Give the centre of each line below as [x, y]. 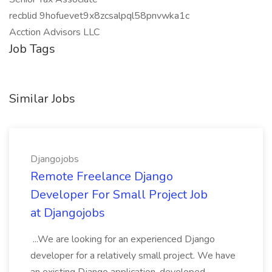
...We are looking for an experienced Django [123, 239]
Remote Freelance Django [102, 176]
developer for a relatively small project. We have [133, 256]
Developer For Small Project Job [119, 195]
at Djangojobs [68, 213]
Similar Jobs [42, 99]
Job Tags [32, 49]
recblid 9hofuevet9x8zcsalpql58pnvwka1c [99, 16]
